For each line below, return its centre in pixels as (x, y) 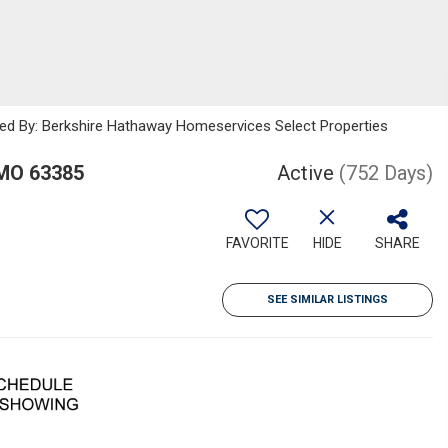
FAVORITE (257, 243)
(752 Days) (386, 173)
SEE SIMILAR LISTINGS (327, 299)
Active (305, 173)
